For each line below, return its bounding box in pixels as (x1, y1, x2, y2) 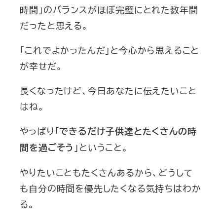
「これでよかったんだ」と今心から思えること (20, 43, 200, 57)
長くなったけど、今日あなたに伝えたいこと (20, 84, 197, 97)
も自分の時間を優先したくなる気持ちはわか (20, 182, 201, 195)
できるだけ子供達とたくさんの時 (59, 125, 197, 138)
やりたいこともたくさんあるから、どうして (20, 166, 193, 179)
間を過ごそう (20, 141, 74, 154)
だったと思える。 (20, 19, 88, 32)
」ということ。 (74, 141, 128, 154)
